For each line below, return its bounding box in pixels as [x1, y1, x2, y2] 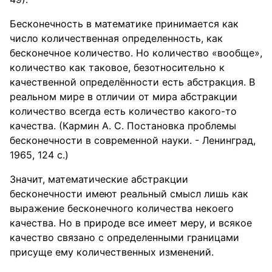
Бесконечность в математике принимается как [10, 18, 239, 30]
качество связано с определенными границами [10, 231, 239, 243]
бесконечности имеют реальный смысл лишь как [10, 188, 248, 200]
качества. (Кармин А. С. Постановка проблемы [10, 120, 236, 132]
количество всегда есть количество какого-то [10, 105, 237, 117]
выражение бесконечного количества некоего [10, 202, 234, 214]
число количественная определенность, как [10, 32, 223, 44]
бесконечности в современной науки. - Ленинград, [10, 134, 256, 146]
